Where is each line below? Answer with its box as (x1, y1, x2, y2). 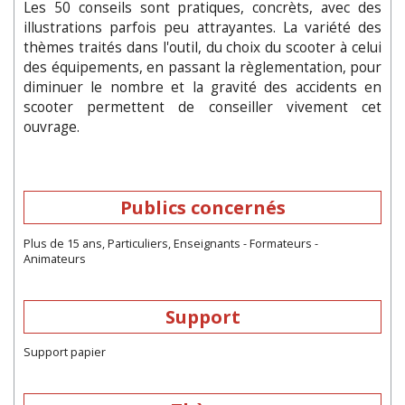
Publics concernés (119, 195, 286, 221)
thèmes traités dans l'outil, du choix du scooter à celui (24, 38, 381, 58)
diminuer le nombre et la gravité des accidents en (24, 78, 381, 98)
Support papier (24, 344, 106, 361)
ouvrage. (24, 118, 80, 137)
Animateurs (24, 250, 86, 267)
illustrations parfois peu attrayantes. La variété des (24, 18, 381, 38)
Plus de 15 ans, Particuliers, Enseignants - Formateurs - (24, 235, 318, 251)
